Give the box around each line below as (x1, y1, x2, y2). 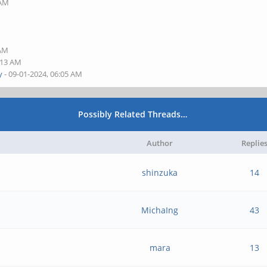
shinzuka (142, 167, 178, 178)
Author (147, 138, 173, 148)
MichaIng (141, 204, 179, 216)
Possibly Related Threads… (78, 108, 188, 120)
